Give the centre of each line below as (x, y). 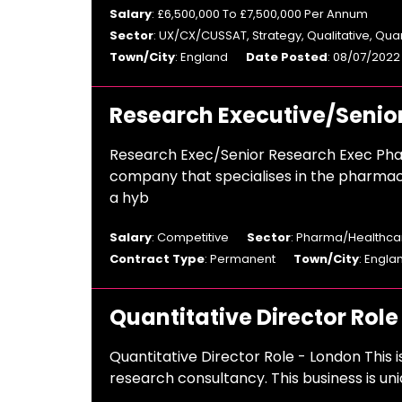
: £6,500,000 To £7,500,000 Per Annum (260, 14)
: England (201, 57)
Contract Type (157, 259)
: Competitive (190, 237)
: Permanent (240, 259)
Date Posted (287, 57)
